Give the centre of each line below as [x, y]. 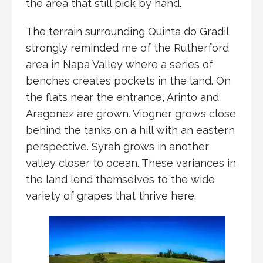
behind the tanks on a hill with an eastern [130, 130]
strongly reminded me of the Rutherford [127, 48]
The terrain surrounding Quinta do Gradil [127, 31]
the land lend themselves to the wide [120, 179]
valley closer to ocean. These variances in [131, 163]
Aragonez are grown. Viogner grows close [131, 113]
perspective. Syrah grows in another [117, 146]
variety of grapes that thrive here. [111, 195]
